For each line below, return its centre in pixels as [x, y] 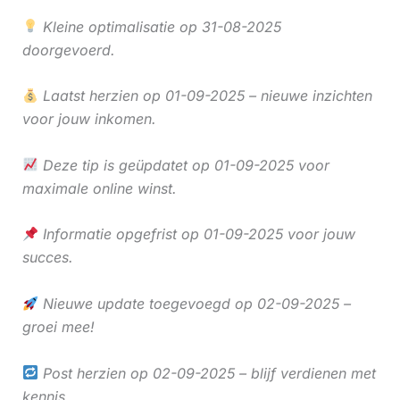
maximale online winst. [99, 188]
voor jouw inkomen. [89, 119]
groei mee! [58, 327]
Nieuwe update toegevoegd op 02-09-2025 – [194, 304]
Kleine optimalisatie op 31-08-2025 [159, 26]
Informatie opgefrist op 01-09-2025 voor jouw [196, 234]
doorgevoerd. [68, 50]
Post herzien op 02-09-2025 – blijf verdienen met [207, 373]
